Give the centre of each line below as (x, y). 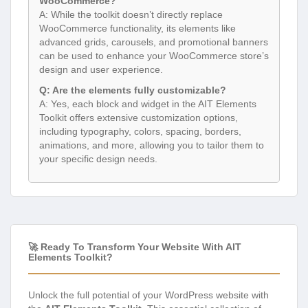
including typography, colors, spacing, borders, (140, 132)
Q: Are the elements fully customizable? (133, 90)
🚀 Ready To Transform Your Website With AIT (135, 246)
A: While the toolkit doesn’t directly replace (131, 15)
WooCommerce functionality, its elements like (137, 29)
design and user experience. (101, 70)
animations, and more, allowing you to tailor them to (152, 145)
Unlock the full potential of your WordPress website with (148, 295)
